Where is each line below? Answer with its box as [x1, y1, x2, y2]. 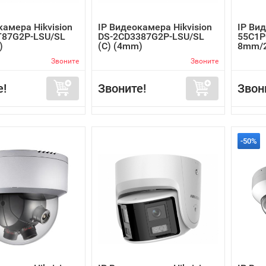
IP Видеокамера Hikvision [98, 21, 212, 33]
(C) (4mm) [98, 40, 142, 52]
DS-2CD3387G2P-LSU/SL [98, 31, 204, 42]
